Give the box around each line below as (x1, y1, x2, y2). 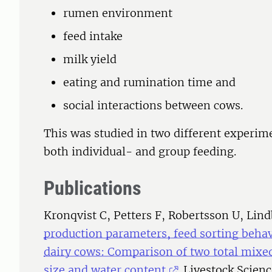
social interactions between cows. (63, 98, 243, 113)
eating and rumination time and (63, 75, 236, 90)
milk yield (63, 52, 117, 67)
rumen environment (63, 6, 172, 21)
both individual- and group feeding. (44, 144, 239, 159)
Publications (44, 177, 141, 200)
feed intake (63, 29, 123, 44)
